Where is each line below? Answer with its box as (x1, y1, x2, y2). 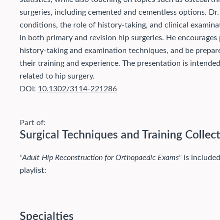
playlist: (20, 166, 46, 174)
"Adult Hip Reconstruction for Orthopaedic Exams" (20, 153, 182, 162)
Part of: (20, 118, 46, 127)
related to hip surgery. (20, 72, 95, 80)
